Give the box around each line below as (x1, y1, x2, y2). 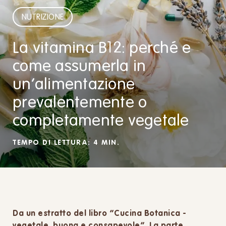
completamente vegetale (13, 113, 189, 129)
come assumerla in (13, 59, 146, 75)
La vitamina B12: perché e (13, 40, 191, 56)
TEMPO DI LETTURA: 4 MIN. (13, 139, 120, 146)
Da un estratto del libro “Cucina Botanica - (13, 210, 187, 218)
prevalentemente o (13, 95, 147, 111)
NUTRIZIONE (21, 13, 64, 21)
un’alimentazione (13, 77, 135, 93)
